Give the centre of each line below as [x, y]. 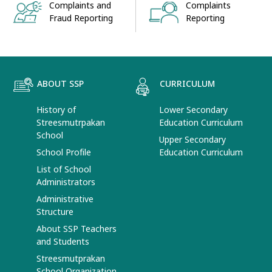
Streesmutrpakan [71, 123]
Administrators [66, 182]
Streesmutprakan [71, 259]
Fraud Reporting [81, 19]
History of [56, 110]
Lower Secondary [193, 110]
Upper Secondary [192, 140]
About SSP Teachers [77, 229]
